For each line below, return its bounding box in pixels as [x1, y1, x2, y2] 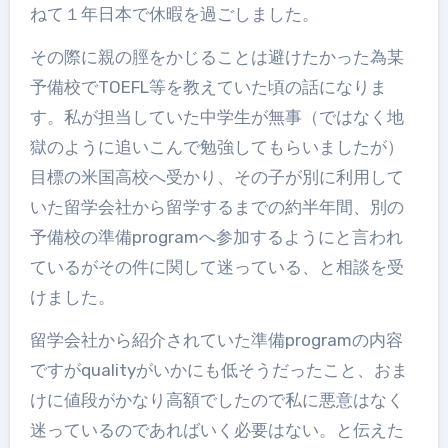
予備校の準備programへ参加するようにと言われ [29, 227, 403, 248]
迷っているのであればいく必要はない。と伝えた [29, 420, 404, 441]
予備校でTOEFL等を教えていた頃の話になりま [29, 77, 387, 98]
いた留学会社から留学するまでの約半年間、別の [29, 197, 404, 218]
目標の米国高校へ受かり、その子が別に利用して [29, 167, 404, 188]
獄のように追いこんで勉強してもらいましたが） [29, 137, 404, 158]
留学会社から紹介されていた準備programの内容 [29, 330, 403, 351]
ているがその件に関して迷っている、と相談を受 [29, 257, 404, 278]
